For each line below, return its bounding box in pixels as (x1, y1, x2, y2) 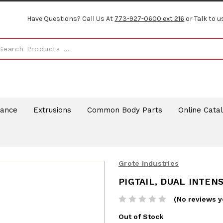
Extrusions (33, 105, 71, 114)
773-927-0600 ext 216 (114, 14, 185, 23)
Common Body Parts (87, 105, 162, 114)
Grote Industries (118, 159, 179, 168)
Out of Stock (118, 213, 163, 221)
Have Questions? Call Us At (27, 14, 115, 23)
